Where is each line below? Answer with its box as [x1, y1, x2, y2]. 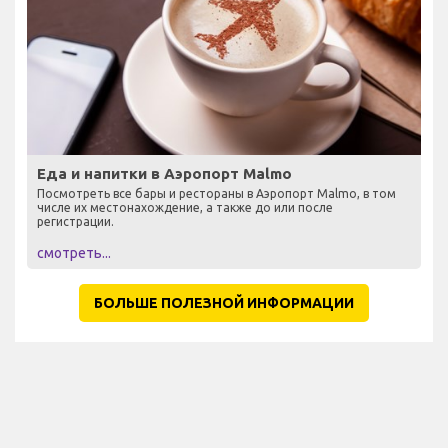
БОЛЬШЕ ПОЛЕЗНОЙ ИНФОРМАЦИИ [94, 294, 354, 311]
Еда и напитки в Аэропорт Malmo [37, 164, 292, 182]
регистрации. [37, 214, 114, 228]
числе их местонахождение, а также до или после [37, 200, 333, 214]
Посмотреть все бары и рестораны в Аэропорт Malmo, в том [37, 186, 396, 200]
